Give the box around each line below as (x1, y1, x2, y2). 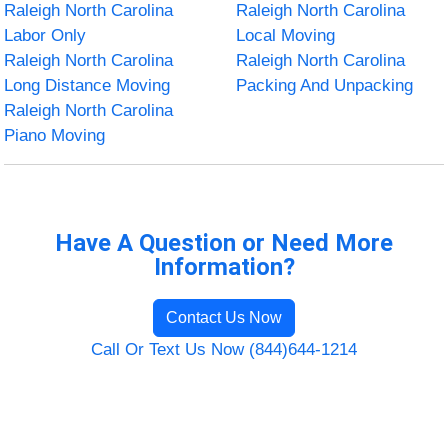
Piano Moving (4, 125, 106, 145)
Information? (153, 252, 295, 281)
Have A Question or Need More (55, 228, 393, 257)
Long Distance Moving (4, 75, 171, 95)
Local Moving (236, 25, 335, 45)
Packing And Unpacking (236, 75, 413, 95)
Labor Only (4, 25, 87, 45)
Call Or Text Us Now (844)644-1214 (91, 339, 357, 359)
